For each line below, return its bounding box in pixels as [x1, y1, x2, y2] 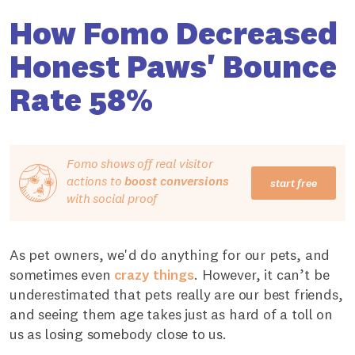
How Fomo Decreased [10, 13, 338, 54]
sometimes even [10, 265, 115, 284]
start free [270, 176, 317, 191]
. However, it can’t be [194, 265, 330, 284]
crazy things [114, 265, 195, 284]
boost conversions [124, 173, 230, 189]
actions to [67, 173, 125, 189]
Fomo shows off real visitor [67, 155, 213, 172]
